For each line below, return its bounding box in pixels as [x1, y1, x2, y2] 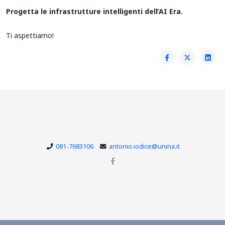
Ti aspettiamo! [6, 30, 54, 40]
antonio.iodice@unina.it [109, 142, 180, 151]
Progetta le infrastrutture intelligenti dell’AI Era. [6, 6, 183, 16]
